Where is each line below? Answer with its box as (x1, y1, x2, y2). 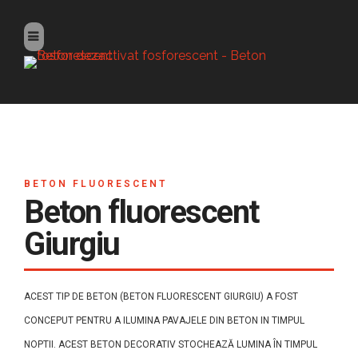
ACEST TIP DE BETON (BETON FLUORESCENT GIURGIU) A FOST (24, 291, 298, 302)
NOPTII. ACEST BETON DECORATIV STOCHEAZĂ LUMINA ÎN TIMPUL (24, 339, 317, 350)
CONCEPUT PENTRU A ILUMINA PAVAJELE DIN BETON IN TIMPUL (24, 315, 304, 326)
